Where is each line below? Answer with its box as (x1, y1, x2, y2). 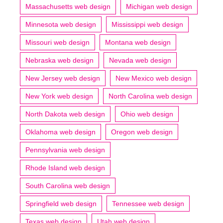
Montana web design (105, 38, 171, 46)
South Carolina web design (25, 181, 110, 190)
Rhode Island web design (25, 163, 105, 172)
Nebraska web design (25, 56, 94, 64)
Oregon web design (111, 127, 173, 136)
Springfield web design (25, 199, 97, 208)
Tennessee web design (112, 199, 184, 208)
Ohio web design (120, 110, 173, 118)
